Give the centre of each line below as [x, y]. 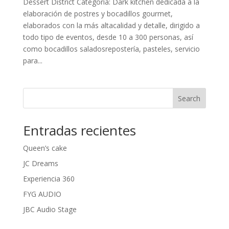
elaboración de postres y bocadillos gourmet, [98, 13]
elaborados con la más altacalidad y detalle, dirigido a [111, 25]
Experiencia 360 [49, 178]
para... [32, 60]
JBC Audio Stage [50, 209]
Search [189, 98]
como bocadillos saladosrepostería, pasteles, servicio [111, 49]
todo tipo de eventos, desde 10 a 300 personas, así [108, 37]
